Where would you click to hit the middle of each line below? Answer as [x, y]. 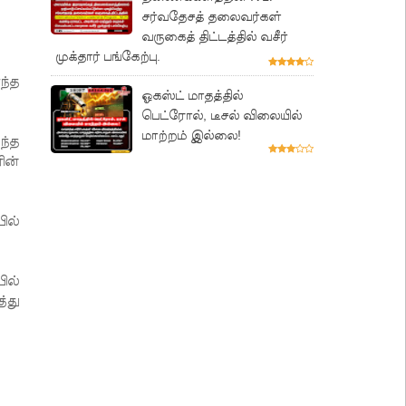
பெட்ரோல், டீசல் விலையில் [222, 115]
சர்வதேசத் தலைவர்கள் [211, 17]
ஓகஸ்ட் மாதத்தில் [192, 95]
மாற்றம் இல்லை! [191, 135]
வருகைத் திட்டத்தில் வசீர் [214, 37]
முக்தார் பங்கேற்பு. [108, 57]
